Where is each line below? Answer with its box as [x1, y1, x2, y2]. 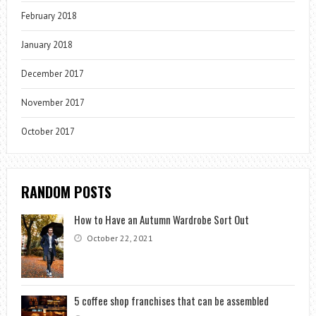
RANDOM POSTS [20, 181, 111, 202]
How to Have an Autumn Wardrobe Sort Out [73, 211, 249, 227]
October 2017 [20, 125, 75, 138]
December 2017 [20, 67, 84, 80]
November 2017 [20, 96, 85, 109]
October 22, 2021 [84, 232, 153, 243]
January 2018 [20, 38, 73, 51]
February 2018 [20, 9, 77, 22]
